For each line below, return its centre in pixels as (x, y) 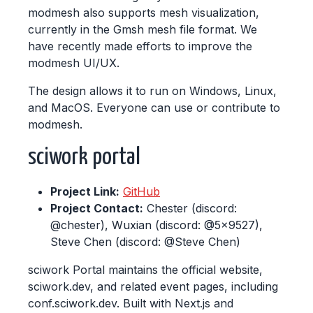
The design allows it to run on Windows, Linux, (152, 91)
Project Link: (85, 191)
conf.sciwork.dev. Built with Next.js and (131, 303)
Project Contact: (97, 208)
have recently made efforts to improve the (140, 46)
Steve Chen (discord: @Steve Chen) (145, 242)
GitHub (141, 191)
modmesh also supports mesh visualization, (144, 13)
